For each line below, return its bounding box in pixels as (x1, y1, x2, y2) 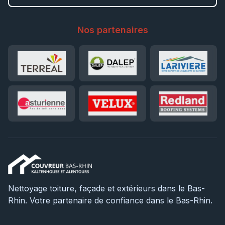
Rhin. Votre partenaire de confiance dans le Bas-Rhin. (8, 195, 212, 205)
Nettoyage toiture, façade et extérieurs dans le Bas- (8, 183, 205, 193)
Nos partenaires (77, 25, 148, 35)
